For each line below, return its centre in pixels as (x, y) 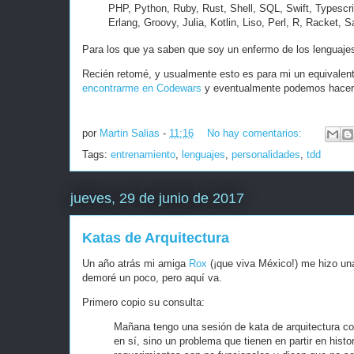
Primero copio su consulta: (143, 303)
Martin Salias (130, 134)
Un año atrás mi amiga (136, 264)
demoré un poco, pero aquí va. (152, 278)
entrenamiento (143, 155)
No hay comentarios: (256, 134)
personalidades (266, 155)
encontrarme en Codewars (142, 88)
